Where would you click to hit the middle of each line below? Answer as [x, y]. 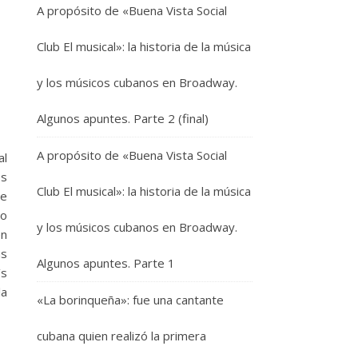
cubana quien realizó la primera [121, 336]
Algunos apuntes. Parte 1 [106, 263]
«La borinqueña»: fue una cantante [130, 300]
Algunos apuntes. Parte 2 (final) [123, 118]
